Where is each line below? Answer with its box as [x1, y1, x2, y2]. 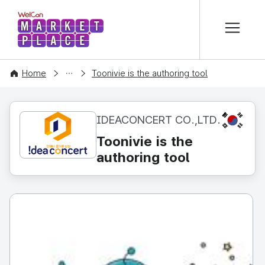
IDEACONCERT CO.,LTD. [96, 113, 221, 127]
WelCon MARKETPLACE [11, 14, 240, 38]
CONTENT [9, 67, 49, 78]
